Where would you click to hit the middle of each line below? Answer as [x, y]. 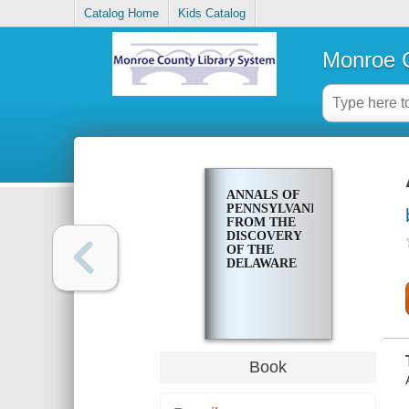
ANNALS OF [262, 195]
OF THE [250, 250]
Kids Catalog [212, 14]
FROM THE [261, 223]
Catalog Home [122, 14]
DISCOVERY [263, 236]
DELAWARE [261, 264]
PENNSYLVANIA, [277, 209]
